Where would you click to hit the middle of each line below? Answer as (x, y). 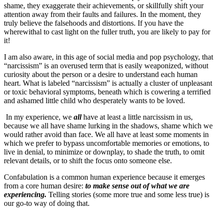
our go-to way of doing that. (47, 203)
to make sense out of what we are (137, 186)
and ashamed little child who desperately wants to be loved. (94, 100)
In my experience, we (39, 117)
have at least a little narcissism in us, (137, 117)
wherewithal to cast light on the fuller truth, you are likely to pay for (107, 31)
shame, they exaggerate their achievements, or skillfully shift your (104, 5)
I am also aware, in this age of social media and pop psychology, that (108, 57)
